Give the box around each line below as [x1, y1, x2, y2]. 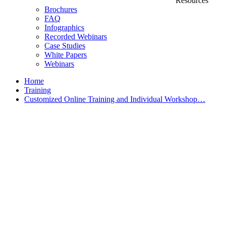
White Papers [44, 50, 87, 59]
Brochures [44, 5, 77, 14]
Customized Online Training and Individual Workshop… [24, 95, 205, 103]
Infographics [44, 23, 84, 32]
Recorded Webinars [44, 32, 107, 41]
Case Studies [44, 41, 85, 50]
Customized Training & [4, 152, 156, 171]
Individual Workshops [4, 171, 146, 189]
